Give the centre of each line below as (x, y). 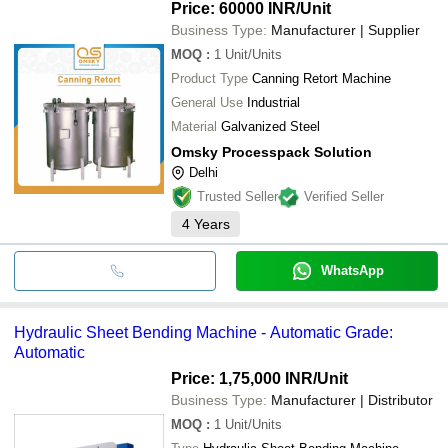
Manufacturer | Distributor (352, 399)
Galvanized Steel (270, 126)
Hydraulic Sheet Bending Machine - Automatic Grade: (203, 332)
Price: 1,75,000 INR (242, 378)
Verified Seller (344, 196)
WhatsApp (352, 270)
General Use (207, 102)
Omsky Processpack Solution (271, 151)
